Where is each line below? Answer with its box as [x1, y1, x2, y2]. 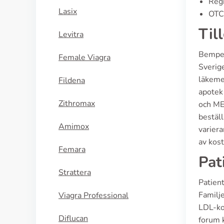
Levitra [58, 29, 83, 40]
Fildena [58, 75, 85, 86]
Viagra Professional [58, 190, 128, 201]
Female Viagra [58, 52, 110, 63]
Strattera [58, 167, 91, 178]
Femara [58, 144, 85, 155]
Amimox [58, 121, 89, 132]
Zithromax [58, 98, 95, 109]
